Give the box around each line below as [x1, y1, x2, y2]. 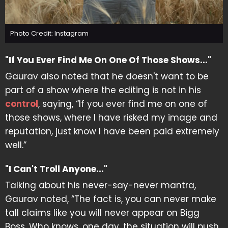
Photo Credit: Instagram [10, 28, 89, 38]
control [5, 97, 38, 110]
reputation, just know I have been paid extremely [5, 125, 219, 137]
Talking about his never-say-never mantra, [5, 179, 196, 191]
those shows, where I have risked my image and [5, 111, 217, 124]
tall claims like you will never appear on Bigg [5, 206, 199, 219]
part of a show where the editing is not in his [5, 83, 201, 96]
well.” [5, 138, 26, 151]
